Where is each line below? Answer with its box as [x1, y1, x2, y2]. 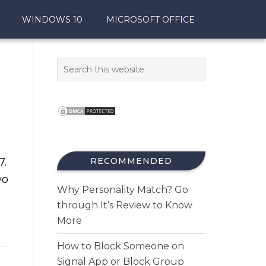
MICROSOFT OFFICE [106, 14, 195, 25]
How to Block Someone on [57, 240, 184, 252]
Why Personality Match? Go [57, 184, 188, 195]
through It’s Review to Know [57, 199, 192, 211]
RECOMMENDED [90, 156, 172, 166]
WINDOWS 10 [22, 14, 83, 25]
